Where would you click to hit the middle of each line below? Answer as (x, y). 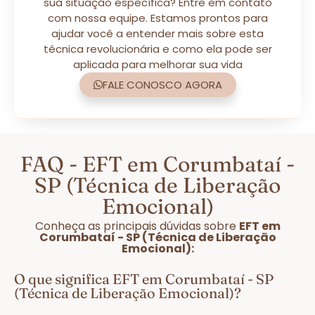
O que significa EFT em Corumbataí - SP (144, 278)
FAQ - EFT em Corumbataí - (157, 164)
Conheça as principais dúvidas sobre (137, 226)
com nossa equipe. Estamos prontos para (157, 18)
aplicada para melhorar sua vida (157, 64)
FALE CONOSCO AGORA (162, 84)
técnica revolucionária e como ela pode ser (157, 49)
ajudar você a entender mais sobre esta (157, 33)
